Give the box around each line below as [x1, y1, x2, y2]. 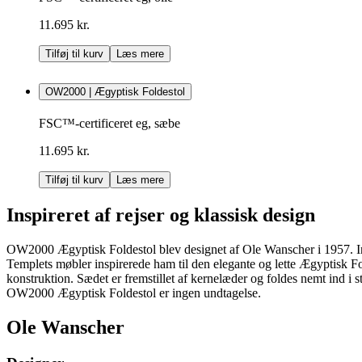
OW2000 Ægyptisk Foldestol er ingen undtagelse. [6, 285, 261, 300]
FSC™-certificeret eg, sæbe [39, 116, 180, 131]
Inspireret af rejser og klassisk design [6, 204, 315, 225]
